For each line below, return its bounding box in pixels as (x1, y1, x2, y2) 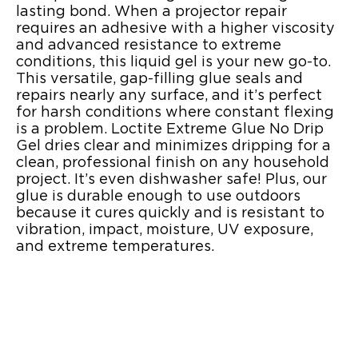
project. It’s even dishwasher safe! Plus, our (16, 173, 327, 188)
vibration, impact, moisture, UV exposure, (16, 223, 313, 238)
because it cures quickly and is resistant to (16, 206, 324, 221)
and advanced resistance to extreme (16, 38, 281, 54)
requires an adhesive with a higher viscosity (16, 22, 335, 37)
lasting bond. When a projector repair (16, 5, 287, 20)
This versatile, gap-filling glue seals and (16, 72, 303, 87)
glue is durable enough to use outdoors (16, 189, 300, 205)
